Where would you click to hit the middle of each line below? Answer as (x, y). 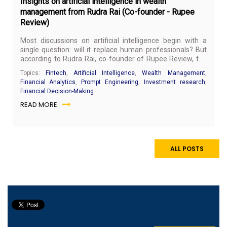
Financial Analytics (48, 82)
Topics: (33, 73)
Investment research (175, 82)
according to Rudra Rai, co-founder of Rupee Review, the (113, 59)
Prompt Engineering (110, 82)
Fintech (56, 73)
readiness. (37, 77)
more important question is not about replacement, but (113, 68)
